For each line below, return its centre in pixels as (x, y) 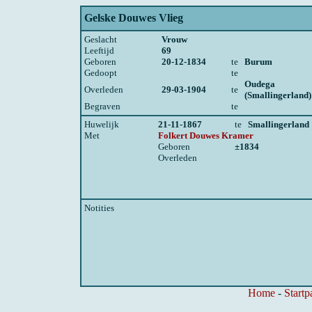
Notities (99, 208)
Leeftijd (99, 50)
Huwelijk (102, 124)
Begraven (102, 106)
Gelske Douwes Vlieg (134, 18)
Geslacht (101, 39)
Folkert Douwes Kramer (206, 135)
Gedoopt (101, 73)
